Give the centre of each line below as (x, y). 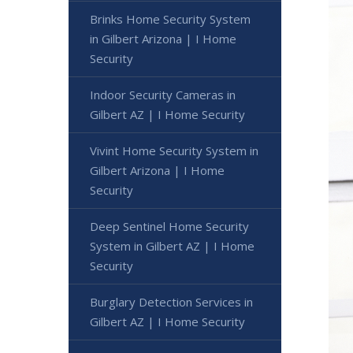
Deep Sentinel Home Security (169, 226)
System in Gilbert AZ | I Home (172, 245)
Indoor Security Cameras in (163, 94)
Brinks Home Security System (170, 19)
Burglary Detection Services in (171, 301)
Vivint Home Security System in (174, 150)
